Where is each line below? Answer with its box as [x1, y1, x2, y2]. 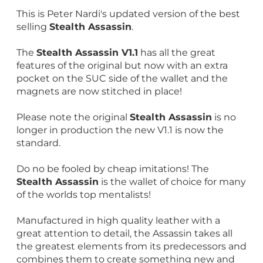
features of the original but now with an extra [16, 59, 228, 71]
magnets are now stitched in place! [16, 85, 182, 97]
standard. [16, 137, 60, 149]
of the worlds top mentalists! [16, 188, 151, 200]
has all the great [138, 46, 215, 58]
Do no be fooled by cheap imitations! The [16, 163, 209, 174]
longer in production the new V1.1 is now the [16, 124, 224, 136]
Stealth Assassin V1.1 [36, 46, 138, 58]
